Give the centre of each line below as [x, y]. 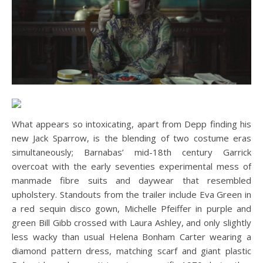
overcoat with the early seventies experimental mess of [131, 166]
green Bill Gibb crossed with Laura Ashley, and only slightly [131, 223]
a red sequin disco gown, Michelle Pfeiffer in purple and [131, 209]
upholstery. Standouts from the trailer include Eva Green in [131, 195]
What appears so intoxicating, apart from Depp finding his [131, 124]
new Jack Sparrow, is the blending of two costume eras [131, 138]
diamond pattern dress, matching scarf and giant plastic [131, 251]
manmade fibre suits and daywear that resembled [131, 181]
